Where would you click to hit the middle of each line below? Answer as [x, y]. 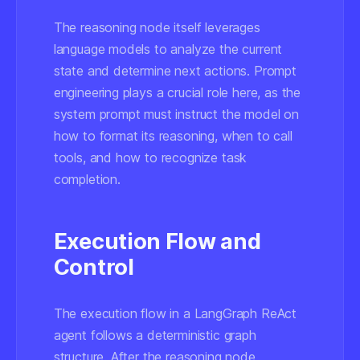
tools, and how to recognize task [150, 157]
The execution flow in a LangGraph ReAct [175, 313]
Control [94, 267]
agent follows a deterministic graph [155, 335]
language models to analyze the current [168, 49]
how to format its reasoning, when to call [173, 136]
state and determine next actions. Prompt [175, 71]
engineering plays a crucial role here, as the [177, 92]
